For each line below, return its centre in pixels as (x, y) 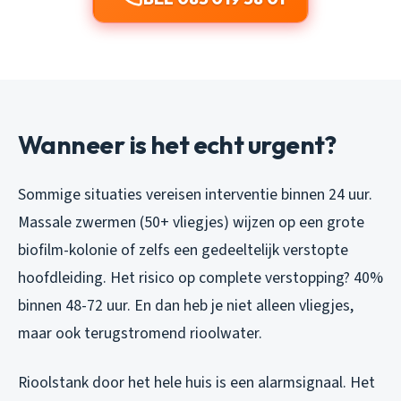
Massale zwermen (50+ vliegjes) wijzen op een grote (191, 222)
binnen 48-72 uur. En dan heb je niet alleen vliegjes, (186, 305)
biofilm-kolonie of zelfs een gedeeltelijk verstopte (183, 250)
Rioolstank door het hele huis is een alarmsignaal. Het (196, 382)
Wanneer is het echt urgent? (177, 144)
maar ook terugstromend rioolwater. (140, 333)
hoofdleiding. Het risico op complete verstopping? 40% (200, 277)
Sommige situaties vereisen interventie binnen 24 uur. (195, 194)
